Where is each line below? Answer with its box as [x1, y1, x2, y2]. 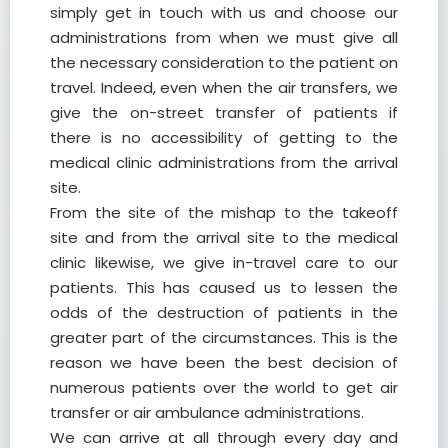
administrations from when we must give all [50, 27, 398, 48]
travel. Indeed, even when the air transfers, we [50, 77, 398, 98]
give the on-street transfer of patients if [50, 102, 398, 123]
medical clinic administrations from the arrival [50, 152, 398, 173]
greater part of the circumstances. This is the [50, 327, 398, 348]
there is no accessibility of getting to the [50, 127, 398, 148]
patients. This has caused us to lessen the [50, 277, 398, 298]
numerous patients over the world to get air [50, 377, 398, 398]
